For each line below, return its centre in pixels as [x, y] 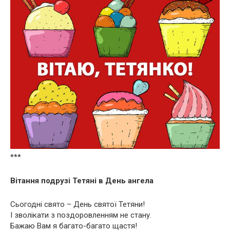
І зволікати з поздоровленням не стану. [81, 215]
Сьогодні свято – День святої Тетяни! [78, 204]
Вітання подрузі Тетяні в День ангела [82, 180]
